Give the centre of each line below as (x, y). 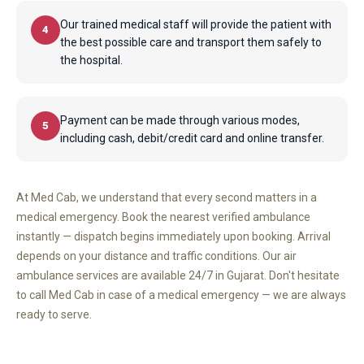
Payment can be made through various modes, (180, 120)
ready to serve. (54, 314)
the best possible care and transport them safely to (191, 42)
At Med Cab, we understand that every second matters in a (167, 197)
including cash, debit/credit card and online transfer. (192, 138)
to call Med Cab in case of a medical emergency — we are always (181, 295)
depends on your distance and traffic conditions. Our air (156, 256)
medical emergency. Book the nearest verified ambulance (163, 217)
